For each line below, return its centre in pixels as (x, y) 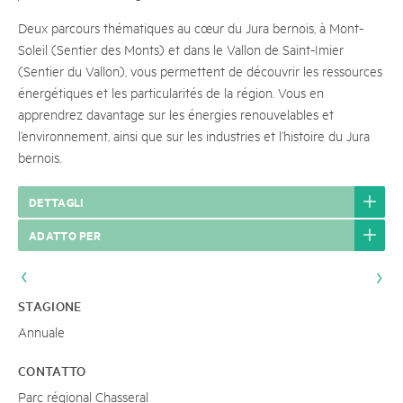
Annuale (41, 331)
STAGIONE (50, 306)
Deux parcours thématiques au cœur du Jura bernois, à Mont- (191, 27)
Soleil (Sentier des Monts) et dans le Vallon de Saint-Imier (181, 49)
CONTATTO (52, 371)
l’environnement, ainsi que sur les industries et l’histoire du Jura (194, 135)
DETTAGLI (56, 201)
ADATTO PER (65, 235)
